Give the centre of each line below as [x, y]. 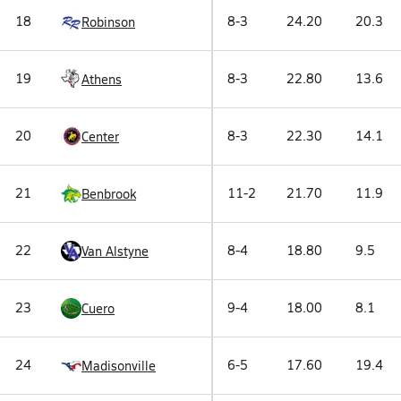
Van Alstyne [115, 251]
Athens [102, 79]
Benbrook [109, 193]
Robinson [108, 21]
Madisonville [119, 365]
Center [100, 136]
